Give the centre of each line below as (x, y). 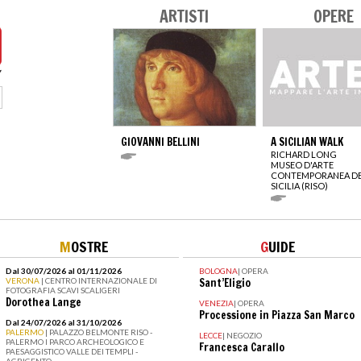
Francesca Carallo (241, 347)
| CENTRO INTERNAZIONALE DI (99, 280)
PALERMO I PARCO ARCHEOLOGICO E (75, 341)
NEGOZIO (244, 335)
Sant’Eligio (224, 282)
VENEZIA (216, 303)
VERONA (23, 280)
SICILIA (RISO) (299, 185)
